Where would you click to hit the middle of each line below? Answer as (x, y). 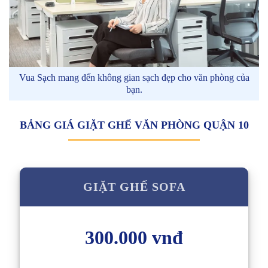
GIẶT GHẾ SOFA (134, 186)
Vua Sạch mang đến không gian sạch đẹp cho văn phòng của (134, 77)
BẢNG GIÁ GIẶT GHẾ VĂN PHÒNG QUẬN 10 (134, 125)
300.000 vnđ (134, 237)
